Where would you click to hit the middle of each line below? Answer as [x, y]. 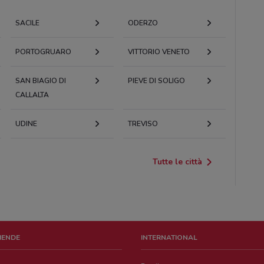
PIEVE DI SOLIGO [156, 80]
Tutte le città [178, 161]
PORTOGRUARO [43, 52]
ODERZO [143, 23]
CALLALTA [32, 95]
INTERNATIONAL [169, 237]
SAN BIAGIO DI [40, 80]
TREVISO [143, 123]
